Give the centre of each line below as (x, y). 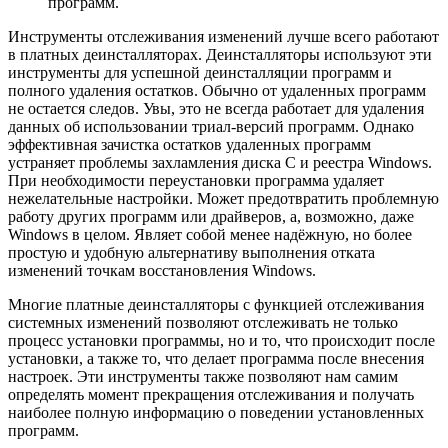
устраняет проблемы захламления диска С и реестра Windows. (220, 163)
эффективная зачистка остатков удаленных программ (189, 145)
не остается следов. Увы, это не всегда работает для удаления (216, 109)
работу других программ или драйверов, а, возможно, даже (211, 217)
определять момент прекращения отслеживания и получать (211, 395)
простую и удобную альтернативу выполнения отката (191, 253)
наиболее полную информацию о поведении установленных (216, 413)
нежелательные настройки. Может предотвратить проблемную (223, 199)
